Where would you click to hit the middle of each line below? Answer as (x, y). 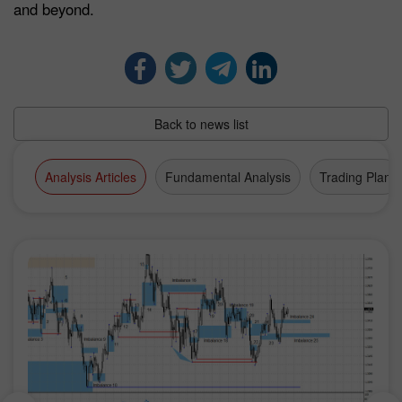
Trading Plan (355, 176)
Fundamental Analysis (228, 176)
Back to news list (201, 123)
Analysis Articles (91, 176)
